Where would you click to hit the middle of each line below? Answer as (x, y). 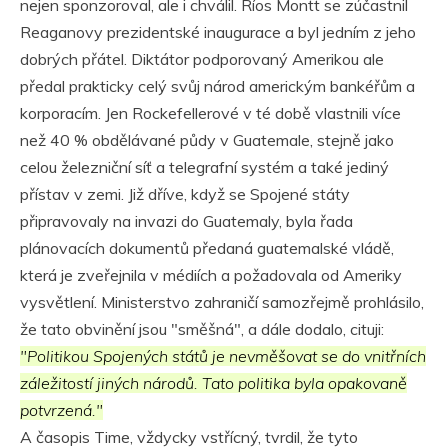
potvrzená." (61, 410)
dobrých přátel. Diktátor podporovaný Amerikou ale (202, 59)
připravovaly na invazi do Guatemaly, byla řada (186, 221)
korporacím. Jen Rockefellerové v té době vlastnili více (210, 113)
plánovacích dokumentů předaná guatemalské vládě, (207, 248)
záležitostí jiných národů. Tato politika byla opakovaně (213, 383)
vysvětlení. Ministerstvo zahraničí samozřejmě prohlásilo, (222, 302)
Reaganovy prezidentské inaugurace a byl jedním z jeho (218, 32)
